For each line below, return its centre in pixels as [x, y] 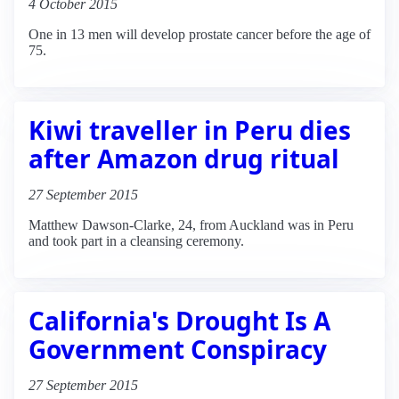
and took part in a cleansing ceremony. [136, 240]
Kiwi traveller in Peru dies [190, 130]
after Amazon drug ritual [184, 158]
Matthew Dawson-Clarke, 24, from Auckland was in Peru [191, 224]
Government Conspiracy [178, 349]
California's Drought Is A [179, 320]
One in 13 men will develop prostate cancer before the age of [199, 34]
